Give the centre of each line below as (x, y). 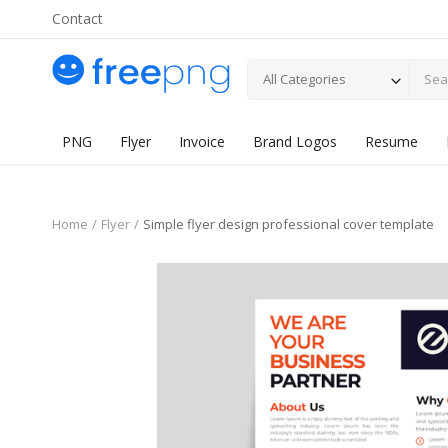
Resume (391, 141)
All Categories (304, 78)
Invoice (202, 141)
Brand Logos (295, 141)
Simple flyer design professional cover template (288, 224)
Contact (77, 18)
